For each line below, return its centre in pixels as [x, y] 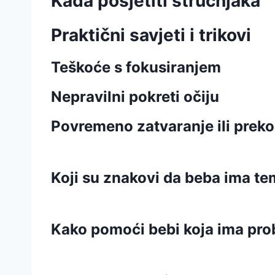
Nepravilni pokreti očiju [135, 97]
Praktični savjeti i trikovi [151, 35]
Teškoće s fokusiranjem [136, 67]
